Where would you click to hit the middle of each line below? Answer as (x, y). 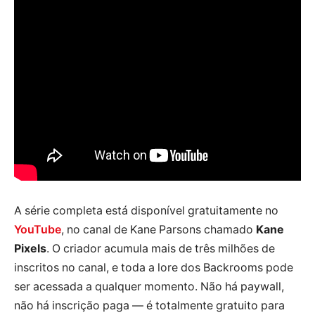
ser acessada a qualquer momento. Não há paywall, (149, 287)
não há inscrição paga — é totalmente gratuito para (149, 306)
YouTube (38, 230)
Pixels (30, 249)
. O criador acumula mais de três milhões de (161, 249)
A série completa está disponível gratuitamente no (146, 211)
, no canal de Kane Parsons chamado (159, 230)
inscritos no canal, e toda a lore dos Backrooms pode (154, 268)
